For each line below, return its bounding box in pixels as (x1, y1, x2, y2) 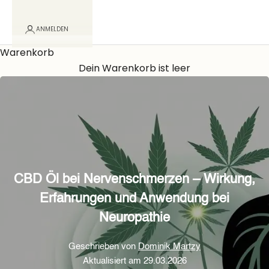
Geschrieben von (68, 242, 138, 251)
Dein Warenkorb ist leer (79, 61, 190, 75)
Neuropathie (99, 211, 170, 225)
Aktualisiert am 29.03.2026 (82, 256, 187, 265)
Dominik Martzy (138, 242, 201, 251)
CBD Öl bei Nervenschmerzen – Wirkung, (14, 173, 255, 186)
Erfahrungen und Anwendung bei (40, 192, 229, 205)
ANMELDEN (36, 25, 68, 34)
